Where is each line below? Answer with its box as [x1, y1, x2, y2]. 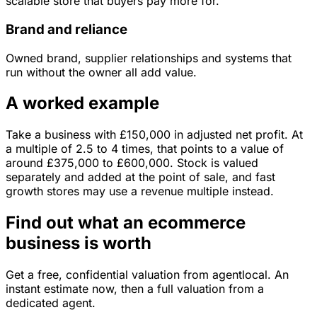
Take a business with [6, 127, 120, 142]
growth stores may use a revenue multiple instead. [6, 184, 274, 199]
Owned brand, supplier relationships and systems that [6, 50, 292, 65]
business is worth [6, 233, 151, 254]
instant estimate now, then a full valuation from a [6, 282, 264, 296]
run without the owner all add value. [6, 64, 197, 79]
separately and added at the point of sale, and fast [6, 170, 275, 185]
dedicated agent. [6, 296, 96, 311]
